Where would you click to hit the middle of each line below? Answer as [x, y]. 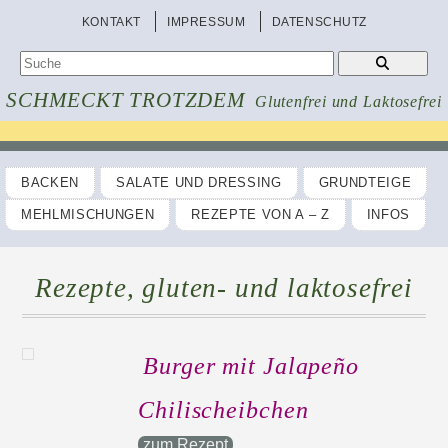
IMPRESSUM [206, 22]
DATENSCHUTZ [319, 22]
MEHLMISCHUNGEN [88, 214]
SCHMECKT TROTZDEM [126, 100]
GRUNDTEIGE [365, 182]
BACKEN [50, 182]
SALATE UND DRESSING [199, 182]
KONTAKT [111, 22]
